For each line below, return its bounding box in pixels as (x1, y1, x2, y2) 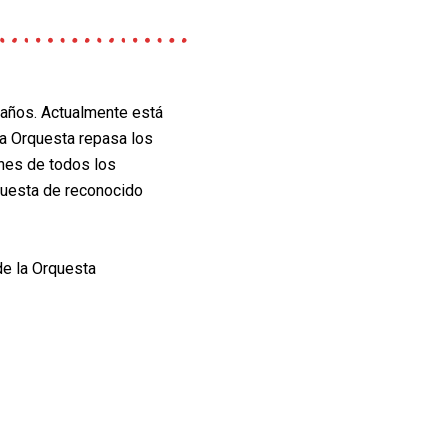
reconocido (64, 181, 143, 200)
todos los (48, 155, 116, 174)
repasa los (78, 129, 153, 148)
